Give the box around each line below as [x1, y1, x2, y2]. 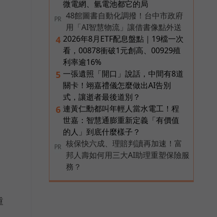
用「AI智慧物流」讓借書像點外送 [66, 22, 182, 33]
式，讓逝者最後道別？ [63, 92, 140, 103]
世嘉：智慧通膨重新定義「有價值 [63, 115, 179, 126]
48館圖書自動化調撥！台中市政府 [66, 10, 183, 21]
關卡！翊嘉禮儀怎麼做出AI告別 [63, 80, 171, 91]
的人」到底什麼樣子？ [63, 126, 140, 138]
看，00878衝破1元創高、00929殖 [63, 45, 181, 56]
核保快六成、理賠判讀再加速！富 [66, 138, 182, 149]
